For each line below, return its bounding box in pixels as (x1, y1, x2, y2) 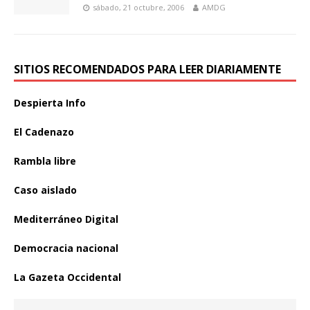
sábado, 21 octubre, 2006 (93, 2, 184, 12)
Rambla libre (14, 154, 76, 167)
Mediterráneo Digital (14, 212, 118, 226)
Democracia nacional (14, 241, 118, 255)
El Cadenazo (14, 125, 74, 138)
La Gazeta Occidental (14, 271, 121, 284)
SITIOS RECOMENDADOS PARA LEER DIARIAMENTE (14, 62, 281, 77)
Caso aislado (14, 183, 77, 197)
